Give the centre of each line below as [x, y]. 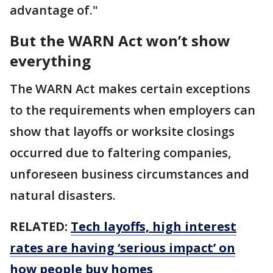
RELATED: [40, 226]
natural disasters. [63, 195]
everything [50, 60]
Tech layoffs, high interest [154, 226]
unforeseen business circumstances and [129, 174]
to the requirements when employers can [133, 110]
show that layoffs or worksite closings [122, 131]
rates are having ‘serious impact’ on [122, 247]
